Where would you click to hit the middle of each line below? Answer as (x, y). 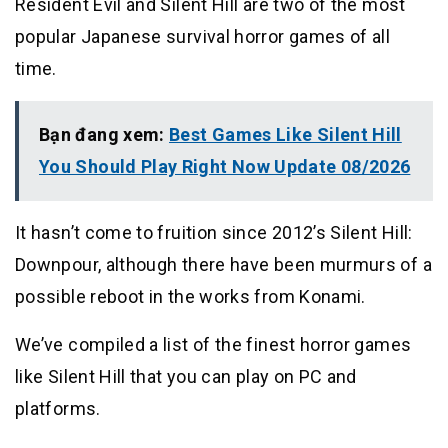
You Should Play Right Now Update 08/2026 (225, 167)
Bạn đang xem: (104, 135)
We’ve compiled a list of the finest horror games (213, 345)
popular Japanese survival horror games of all (203, 37)
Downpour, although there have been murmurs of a (223, 265)
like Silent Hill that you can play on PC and (186, 377)
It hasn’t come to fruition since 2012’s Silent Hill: (214, 233)
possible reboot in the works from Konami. (190, 297)
